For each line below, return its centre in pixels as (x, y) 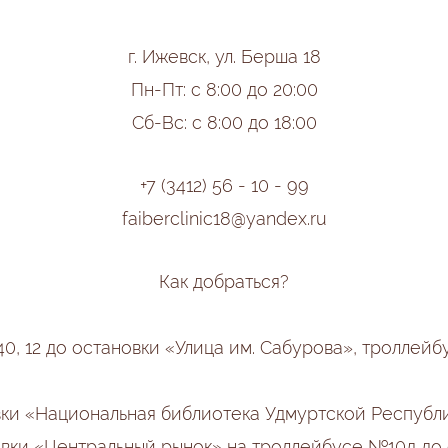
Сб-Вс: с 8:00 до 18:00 (224, 122)
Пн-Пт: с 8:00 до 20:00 (224, 89)
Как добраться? (224, 281)
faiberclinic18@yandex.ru (224, 218)
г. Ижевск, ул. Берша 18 (224, 56)
